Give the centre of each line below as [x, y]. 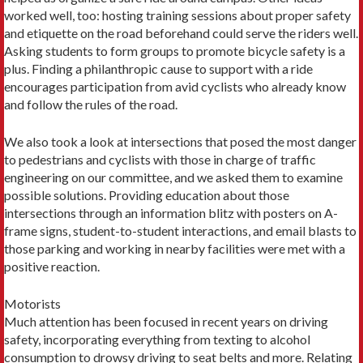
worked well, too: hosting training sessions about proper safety [177, 15]
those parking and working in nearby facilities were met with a [175, 248]
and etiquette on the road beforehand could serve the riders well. [181, 32]
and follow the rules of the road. [91, 104]
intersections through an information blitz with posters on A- [171, 212]
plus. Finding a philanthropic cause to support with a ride [158, 68]
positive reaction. [52, 266]
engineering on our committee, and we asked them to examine [173, 177]
